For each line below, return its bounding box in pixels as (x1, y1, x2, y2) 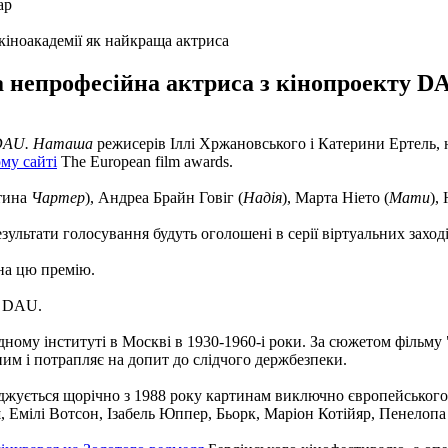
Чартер (31, 188, 85, 206)
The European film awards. (57, 152, 233, 170)
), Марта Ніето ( (282, 188, 389, 206)
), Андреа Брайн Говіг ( (85, 188, 243, 206)
